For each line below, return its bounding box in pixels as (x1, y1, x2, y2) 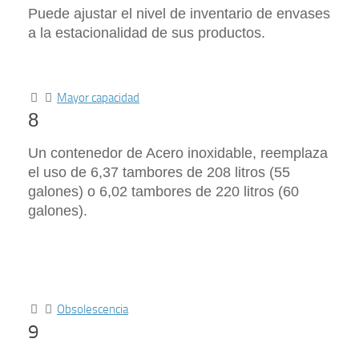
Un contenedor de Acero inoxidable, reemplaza (28, 145, 328, 161)
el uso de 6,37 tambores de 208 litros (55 (28, 164, 290, 180)
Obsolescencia (57, 302, 128, 317)
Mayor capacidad (57, 91, 139, 105)
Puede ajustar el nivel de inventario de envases (28, 6, 330, 22)
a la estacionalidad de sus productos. (28, 25, 265, 41)
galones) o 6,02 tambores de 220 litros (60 (28, 184, 299, 200)
